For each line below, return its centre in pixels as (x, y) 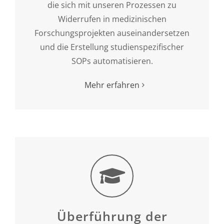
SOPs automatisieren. (112, 61)
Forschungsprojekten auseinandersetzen (112, 33)
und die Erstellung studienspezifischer (112, 47)
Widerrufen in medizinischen (112, 19)
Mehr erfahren (112, 85)
